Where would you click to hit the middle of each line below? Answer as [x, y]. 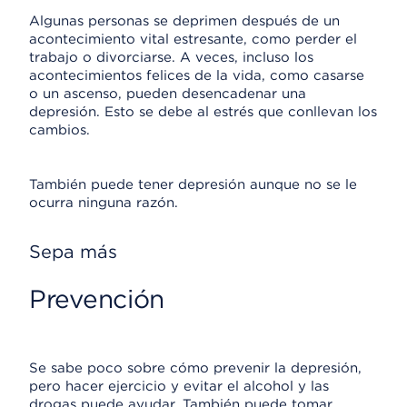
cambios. [60, 130]
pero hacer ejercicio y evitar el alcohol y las [179, 386]
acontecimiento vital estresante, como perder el [193, 39]
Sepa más [73, 252]
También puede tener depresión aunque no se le [193, 184]
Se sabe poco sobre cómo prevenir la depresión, [195, 368]
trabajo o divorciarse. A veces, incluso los [171, 57]
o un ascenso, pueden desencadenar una [168, 94]
